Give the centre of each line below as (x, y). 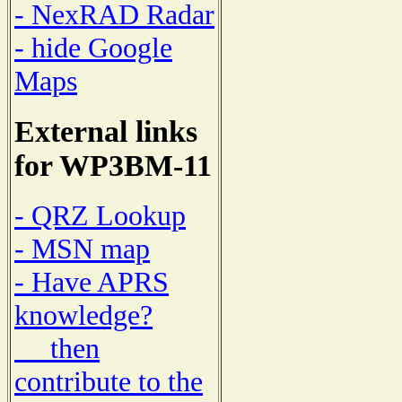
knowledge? (83, 315)
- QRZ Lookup (100, 216)
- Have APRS (92, 282)
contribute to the (109, 382)
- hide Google (93, 47)
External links (106, 131)
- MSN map (82, 249)
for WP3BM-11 (113, 165)
